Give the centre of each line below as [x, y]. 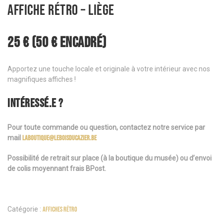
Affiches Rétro [60, 209]
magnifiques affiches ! [42, 79]
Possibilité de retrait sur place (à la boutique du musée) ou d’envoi [110, 158]
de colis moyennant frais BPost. [57, 168]
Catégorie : [25, 209]
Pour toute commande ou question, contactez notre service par [106, 127]
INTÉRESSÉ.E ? [35, 103]
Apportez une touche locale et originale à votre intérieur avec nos [109, 69]
